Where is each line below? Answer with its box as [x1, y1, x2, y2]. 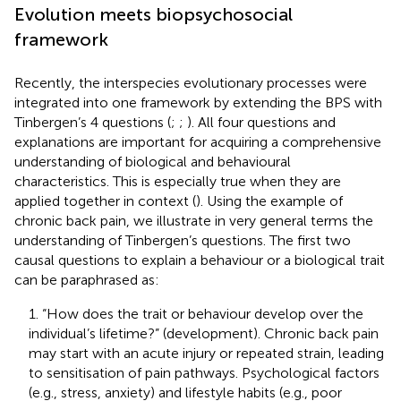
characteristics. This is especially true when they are [14, 172, 341, 190]
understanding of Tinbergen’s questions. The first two [14, 231, 351, 249]
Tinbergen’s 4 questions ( [14, 113, 171, 131]
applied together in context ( [14, 192, 196, 209]
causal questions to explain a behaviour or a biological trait [14, 251, 385, 269]
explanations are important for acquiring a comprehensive [14, 132, 381, 150]
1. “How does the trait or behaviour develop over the [29, 304, 363, 322]
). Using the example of [196, 192, 343, 209]
